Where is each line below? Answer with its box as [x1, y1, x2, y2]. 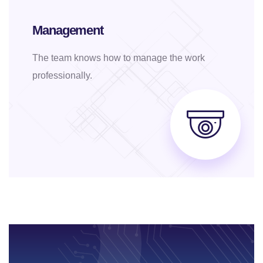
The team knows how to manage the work [32, 52, 205, 63]
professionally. [32, 70, 92, 80]
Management [32, 22, 103, 38]
